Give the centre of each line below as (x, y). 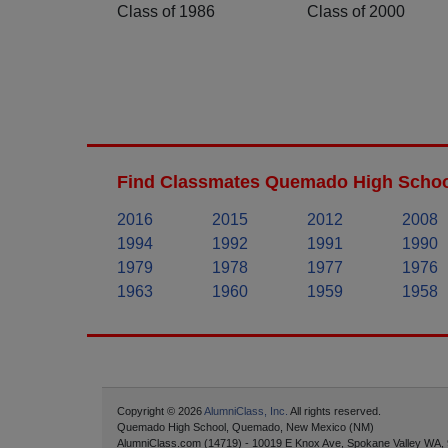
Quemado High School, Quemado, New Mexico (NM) (245, 427)
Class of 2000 (356, 12)
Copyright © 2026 (160, 411)
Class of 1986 (166, 12)
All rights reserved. (334, 411)
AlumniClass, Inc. (246, 411)
